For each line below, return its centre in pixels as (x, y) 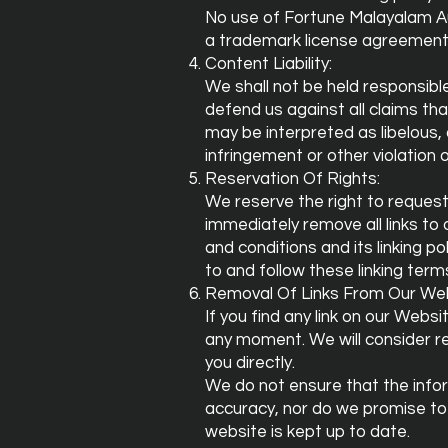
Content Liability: (268, 64)
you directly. (250, 363)
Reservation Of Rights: (292, 179)
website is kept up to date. (307, 432)
